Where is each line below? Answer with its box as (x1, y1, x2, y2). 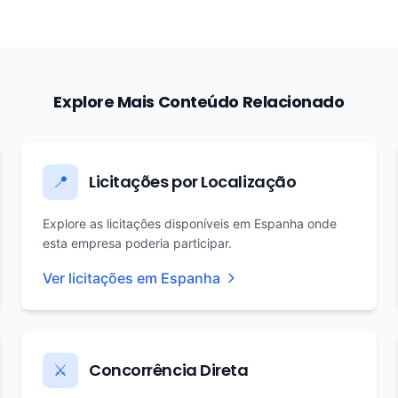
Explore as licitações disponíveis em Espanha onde (43, 216, 337, 231)
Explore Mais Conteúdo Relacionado (53, 91, 345, 113)
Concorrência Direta (89, 359, 249, 381)
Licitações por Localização (89, 171, 297, 193)
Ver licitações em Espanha (43, 269, 220, 287)
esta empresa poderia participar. (43, 235, 232, 251)
